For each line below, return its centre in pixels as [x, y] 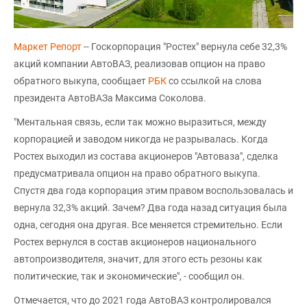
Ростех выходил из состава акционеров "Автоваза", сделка [146, 156]
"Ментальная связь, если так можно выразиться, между [140, 122]
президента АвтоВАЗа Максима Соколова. [110, 98]
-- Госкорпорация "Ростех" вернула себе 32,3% [185, 46]
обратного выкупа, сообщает [81, 81]
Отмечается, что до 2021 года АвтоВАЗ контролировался [143, 300]
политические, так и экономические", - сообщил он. [129, 276]
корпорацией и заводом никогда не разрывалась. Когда [141, 139]
